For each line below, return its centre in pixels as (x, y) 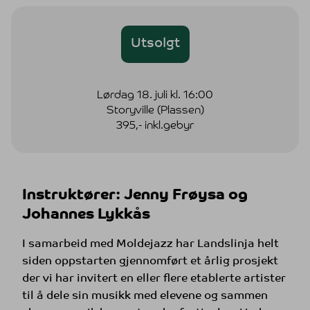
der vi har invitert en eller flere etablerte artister (154, 279)
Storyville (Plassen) (155, 110)
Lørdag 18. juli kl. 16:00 (155, 95)
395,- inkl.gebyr (155, 126)
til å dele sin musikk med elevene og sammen (145, 296)
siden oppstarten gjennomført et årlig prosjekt (150, 261)
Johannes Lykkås (86, 215)
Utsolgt (155, 44)
